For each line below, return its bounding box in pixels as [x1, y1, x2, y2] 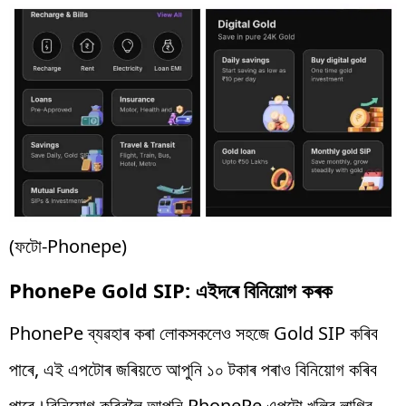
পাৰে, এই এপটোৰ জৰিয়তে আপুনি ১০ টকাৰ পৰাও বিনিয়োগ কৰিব [9, 356, 377, 382]
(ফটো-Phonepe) [9, 233, 127, 258]
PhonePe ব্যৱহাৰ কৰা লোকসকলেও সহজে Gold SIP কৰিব [9, 320, 378, 345]
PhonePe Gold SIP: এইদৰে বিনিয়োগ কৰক [9, 275, 333, 304]
